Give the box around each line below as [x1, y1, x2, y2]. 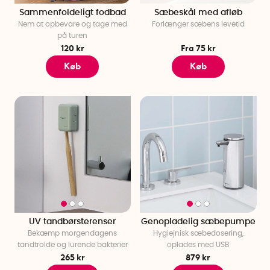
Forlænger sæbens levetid [151, 20, 245, 28]
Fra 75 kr [180, 43, 216, 53]
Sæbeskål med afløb [154, 8, 242, 17]
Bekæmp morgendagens [28, 229, 118, 237]
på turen [57, 31, 88, 39]
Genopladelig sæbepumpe [140, 217, 256, 226]
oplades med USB [167, 240, 230, 248]
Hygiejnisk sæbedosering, [152, 229, 243, 237]
